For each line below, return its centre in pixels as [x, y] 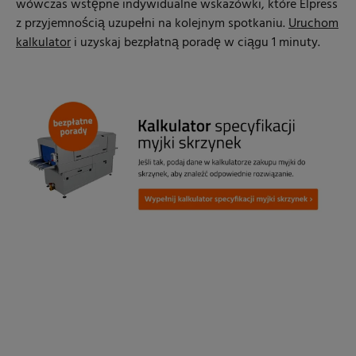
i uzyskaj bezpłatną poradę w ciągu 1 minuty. [195, 43]
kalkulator [43, 43]
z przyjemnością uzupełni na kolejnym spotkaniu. [152, 24]
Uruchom [313, 24]
